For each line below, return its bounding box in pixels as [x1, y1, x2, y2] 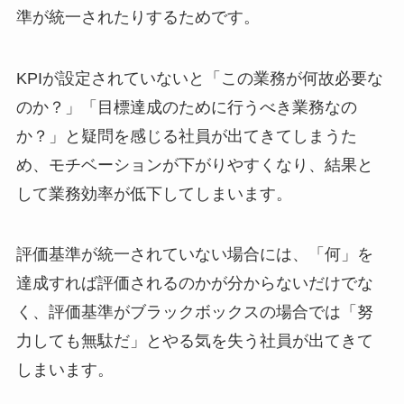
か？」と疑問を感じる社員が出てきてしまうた [15, 126, 357, 145]
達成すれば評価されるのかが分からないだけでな [15, 274, 373, 293]
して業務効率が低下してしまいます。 [15, 184, 292, 203]
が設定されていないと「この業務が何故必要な [41, 69, 383, 87]
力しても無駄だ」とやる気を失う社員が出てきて [15, 332, 373, 351]
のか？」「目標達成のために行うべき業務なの [15, 97, 357, 116]
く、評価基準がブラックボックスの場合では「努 [15, 303, 373, 322]
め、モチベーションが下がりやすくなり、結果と [15, 155, 373, 174]
